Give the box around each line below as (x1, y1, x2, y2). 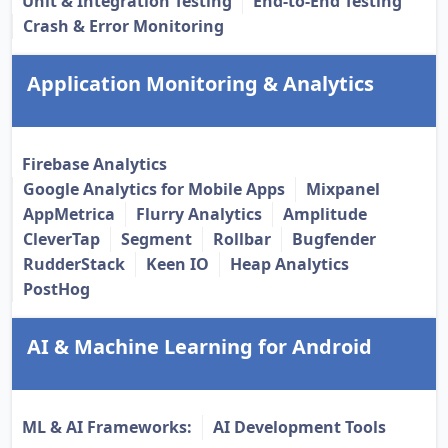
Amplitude (283, 203, 367, 226)
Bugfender (292, 228, 376, 251)
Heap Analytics (230, 253, 349, 276)
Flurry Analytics (136, 203, 262, 226)
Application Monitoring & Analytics (27, 70, 374, 98)
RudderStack (23, 253, 125, 276)
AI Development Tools (213, 416, 386, 439)
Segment (121, 228, 192, 251)
